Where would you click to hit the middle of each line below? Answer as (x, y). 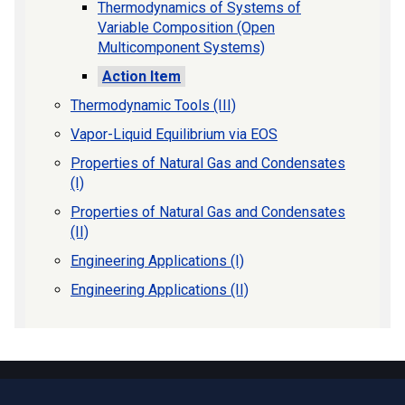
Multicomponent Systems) (181, 47)
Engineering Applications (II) (160, 289)
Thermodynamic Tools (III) (153, 105)
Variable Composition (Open (186, 27)
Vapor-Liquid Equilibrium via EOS (174, 134)
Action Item (141, 76)
